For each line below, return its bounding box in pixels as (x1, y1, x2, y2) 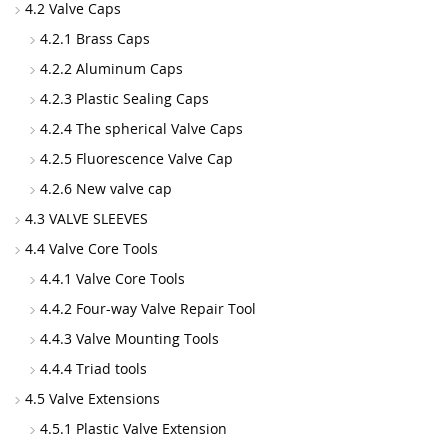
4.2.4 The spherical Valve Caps (40, 119, 243, 138)
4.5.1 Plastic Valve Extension (40, 419, 227, 438)
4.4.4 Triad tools (40, 359, 147, 378)
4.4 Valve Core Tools (25, 239, 158, 258)
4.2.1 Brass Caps (40, 29, 150, 48)
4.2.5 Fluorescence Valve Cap (40, 149, 233, 168)
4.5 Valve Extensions (25, 389, 160, 408)
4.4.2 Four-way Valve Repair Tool (40, 299, 256, 318)
